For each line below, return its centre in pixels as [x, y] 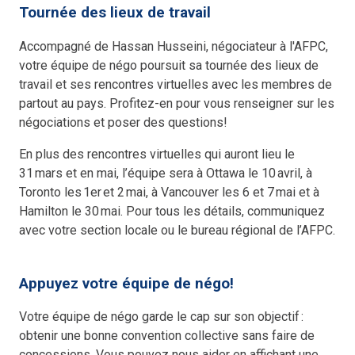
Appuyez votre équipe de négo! [129, 283]
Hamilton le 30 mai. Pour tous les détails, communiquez [172, 211]
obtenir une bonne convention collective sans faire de [167, 336]
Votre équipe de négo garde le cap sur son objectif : [162, 317]
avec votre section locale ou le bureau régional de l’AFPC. [177, 230]
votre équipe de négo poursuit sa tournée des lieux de [169, 65]
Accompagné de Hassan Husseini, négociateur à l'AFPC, [174, 46]
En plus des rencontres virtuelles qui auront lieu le [157, 154]
